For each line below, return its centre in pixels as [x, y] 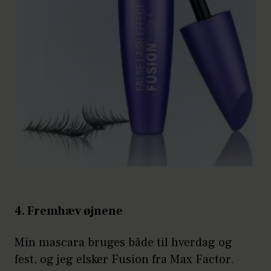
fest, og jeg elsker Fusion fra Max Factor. [124, 259]
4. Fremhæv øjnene [69, 211]
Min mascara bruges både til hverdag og [123, 242]
